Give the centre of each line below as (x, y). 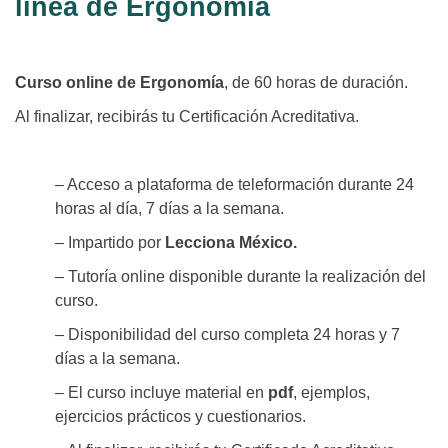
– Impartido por (110, 243)
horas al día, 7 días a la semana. (169, 209)
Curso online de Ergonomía (119, 83)
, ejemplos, (331, 393)
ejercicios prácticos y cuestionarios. (180, 417)
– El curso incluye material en (161, 393)
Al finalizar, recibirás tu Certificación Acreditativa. (187, 117)
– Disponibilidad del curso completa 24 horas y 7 (227, 335)
